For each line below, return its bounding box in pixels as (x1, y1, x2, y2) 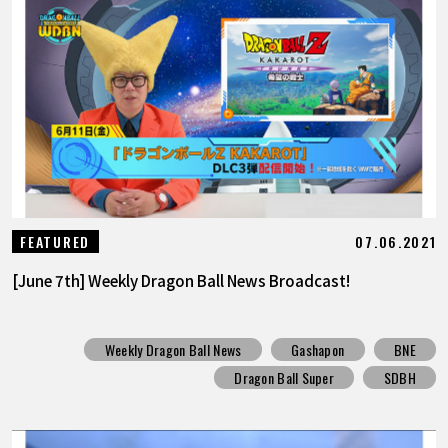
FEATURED (20, 230, 90, 252)
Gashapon (291, 338, 345, 360)
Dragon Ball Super (234, 367, 335, 389)
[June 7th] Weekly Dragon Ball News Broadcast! (11, 268, 350, 291)
